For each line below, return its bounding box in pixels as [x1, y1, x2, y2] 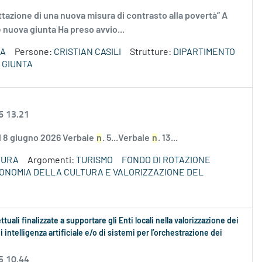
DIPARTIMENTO [173, 47, 235, 57]
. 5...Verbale [102, 133, 151, 143]
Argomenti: [27, 156, 76, 166]
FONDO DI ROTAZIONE [122, 156, 211, 166]
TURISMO [76, 156, 113, 166]
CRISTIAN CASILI [54, 47, 121, 57]
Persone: [15, 47, 54, 57]
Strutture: [130, 47, 173, 57]
